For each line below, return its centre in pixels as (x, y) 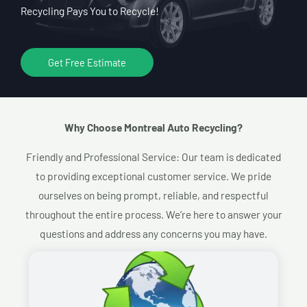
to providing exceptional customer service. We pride (153, 176)
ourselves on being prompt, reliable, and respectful (153, 195)
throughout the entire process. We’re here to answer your (153, 214)
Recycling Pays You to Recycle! (90, 11)
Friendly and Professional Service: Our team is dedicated (153, 157)
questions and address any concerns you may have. (153, 234)
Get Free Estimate (87, 63)
